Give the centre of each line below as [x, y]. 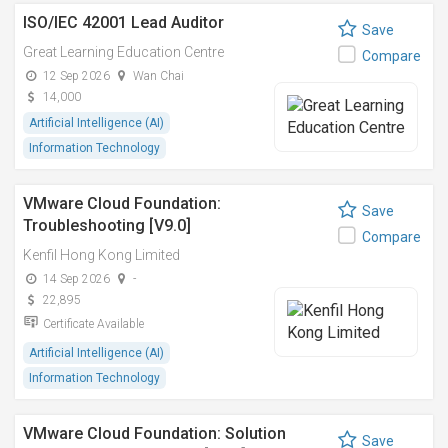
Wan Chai [158, 76]
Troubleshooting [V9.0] [107, 225]
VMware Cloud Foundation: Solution [154, 433]
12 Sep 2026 [76, 76]
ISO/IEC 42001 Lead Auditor [123, 22]
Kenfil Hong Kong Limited [101, 255]
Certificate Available [93, 324]
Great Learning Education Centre [123, 52]
